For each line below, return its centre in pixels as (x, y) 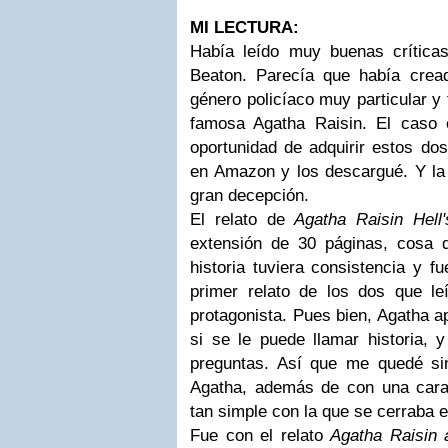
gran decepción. (249, 195)
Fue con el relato (260, 435)
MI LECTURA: (244, 27)
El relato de (242, 219)
